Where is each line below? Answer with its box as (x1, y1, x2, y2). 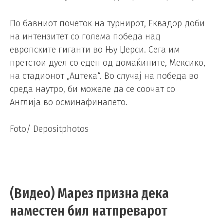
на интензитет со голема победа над (10, 31, 161, 42)
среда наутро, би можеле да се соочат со (10, 83, 175, 94)
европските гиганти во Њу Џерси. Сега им (10, 44, 180, 55)
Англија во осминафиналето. (10, 96, 127, 108)
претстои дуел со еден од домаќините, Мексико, (10, 57, 205, 68)
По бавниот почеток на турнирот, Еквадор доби (10, 18, 205, 29)
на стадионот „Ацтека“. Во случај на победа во (10, 70, 199, 81)
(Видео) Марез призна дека (10, 184, 169, 202)
